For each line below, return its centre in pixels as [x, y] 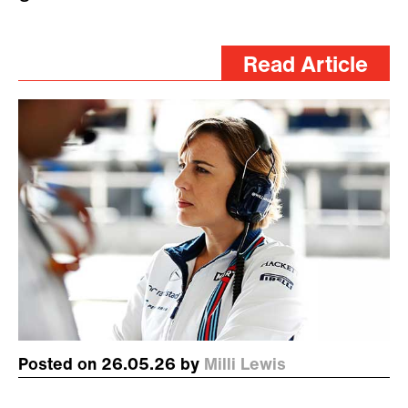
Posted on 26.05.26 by [111, 365]
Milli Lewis [245, 365]
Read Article [306, 67]
